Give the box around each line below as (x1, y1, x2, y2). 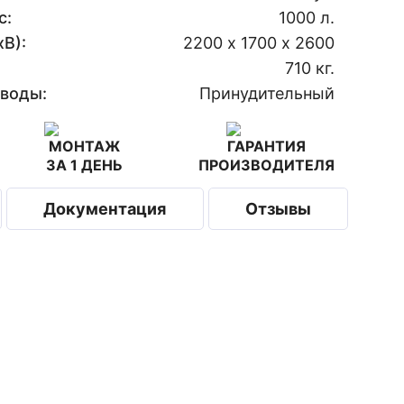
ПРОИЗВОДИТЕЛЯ (198, 156, 335, 174)
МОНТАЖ (49, 137, 121, 155)
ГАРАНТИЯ (227, 137, 307, 155)
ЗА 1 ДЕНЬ (46, 156, 124, 174)
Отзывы (245, 199, 312, 218)
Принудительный (199, 84, 335, 103)
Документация (43, 199, 167, 218)
